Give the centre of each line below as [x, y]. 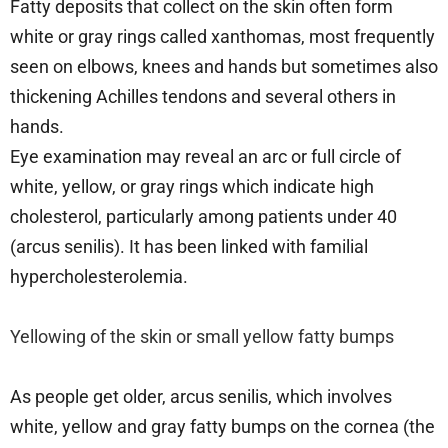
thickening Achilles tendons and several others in [203, 96]
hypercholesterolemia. [99, 276]
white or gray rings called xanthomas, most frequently [222, 36]
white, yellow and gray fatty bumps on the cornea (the [222, 426]
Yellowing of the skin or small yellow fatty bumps [202, 336]
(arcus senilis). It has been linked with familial [189, 246]
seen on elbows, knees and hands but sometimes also [224, 66]
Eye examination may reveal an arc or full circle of [205, 156]
